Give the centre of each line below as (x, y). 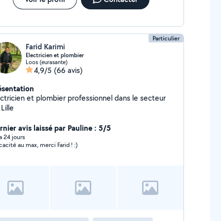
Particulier (166, 38)
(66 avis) (68, 70)
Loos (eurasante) (46, 62)
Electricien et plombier (55, 55)
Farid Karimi (45, 47)
